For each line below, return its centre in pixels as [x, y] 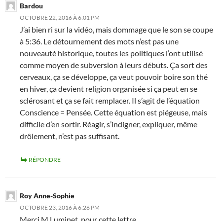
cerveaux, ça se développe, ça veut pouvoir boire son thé [114, 77]
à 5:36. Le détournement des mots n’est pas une [99, 41]
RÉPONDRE [45, 160]
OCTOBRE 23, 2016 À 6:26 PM [60, 207]
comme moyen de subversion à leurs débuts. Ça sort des [114, 65]
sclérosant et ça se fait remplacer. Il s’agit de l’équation [110, 100]
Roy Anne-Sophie [47, 196]
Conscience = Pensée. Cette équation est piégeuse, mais [113, 112]
